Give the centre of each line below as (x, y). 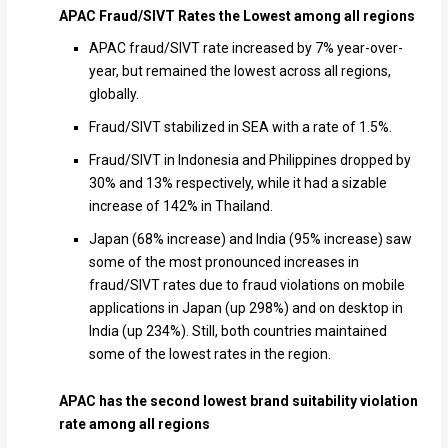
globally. (113, 94)
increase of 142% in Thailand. (180, 206)
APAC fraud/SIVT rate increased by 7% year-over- (245, 48)
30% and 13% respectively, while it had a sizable (237, 183)
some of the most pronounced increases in (223, 261)
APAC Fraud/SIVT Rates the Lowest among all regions (236, 15)
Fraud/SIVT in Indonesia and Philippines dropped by (249, 160)
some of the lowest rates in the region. (209, 353)
